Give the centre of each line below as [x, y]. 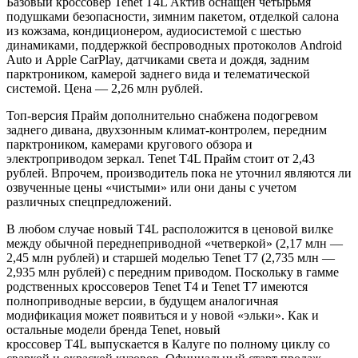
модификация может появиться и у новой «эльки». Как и [163, 316]
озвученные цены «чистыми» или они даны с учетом [151, 188]
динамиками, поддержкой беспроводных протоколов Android [174, 46]
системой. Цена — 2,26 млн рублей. [105, 89]
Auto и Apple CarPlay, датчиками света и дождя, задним [158, 60]
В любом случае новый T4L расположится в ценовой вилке [170, 229]
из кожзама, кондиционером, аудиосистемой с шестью [154, 31]
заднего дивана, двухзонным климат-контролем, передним [167, 130]
